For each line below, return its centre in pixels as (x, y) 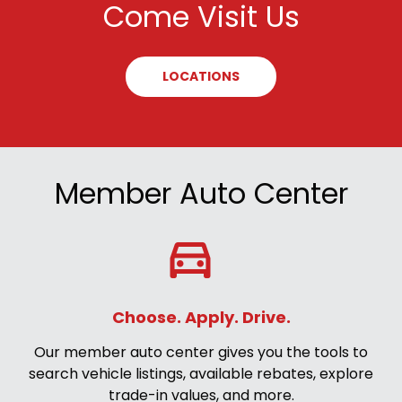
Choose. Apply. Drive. (201, 317)
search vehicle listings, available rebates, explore (201, 373)
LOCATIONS (201, 76)
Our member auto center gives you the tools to (201, 352)
